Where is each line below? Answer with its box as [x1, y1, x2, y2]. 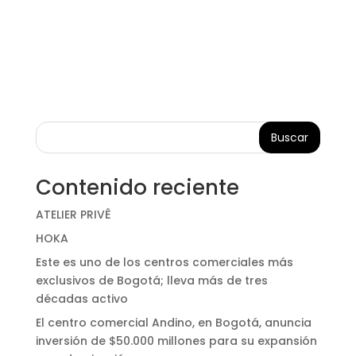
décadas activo [35, 291, 128, 308]
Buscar [271, 129, 309, 145]
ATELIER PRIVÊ [35, 207, 111, 223]
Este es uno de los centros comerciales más [35, 254, 293, 271]
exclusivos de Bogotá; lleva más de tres [35, 273, 268, 289]
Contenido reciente [35, 173, 239, 203]
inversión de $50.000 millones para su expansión [35, 333, 317, 350]
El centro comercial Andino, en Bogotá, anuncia [35, 315, 311, 331]
